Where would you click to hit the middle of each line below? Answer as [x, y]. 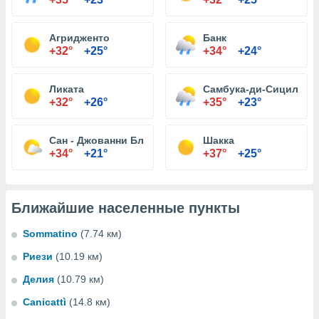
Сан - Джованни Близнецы [115, 140]
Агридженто [79, 38]
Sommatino [50, 234]
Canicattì [45, 302]
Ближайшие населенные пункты [126, 208]
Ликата [67, 89]
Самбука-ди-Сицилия [257, 89]
